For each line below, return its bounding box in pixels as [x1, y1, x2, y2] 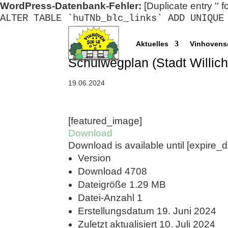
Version [78, 153, 111, 163]
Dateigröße [78, 179, 130, 190]
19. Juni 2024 [157, 206, 217, 216]
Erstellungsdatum [78, 206, 157, 216]
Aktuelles [136, 40, 169, 48]
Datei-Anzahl [78, 192, 137, 203]
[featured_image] [68, 116, 142, 126]
